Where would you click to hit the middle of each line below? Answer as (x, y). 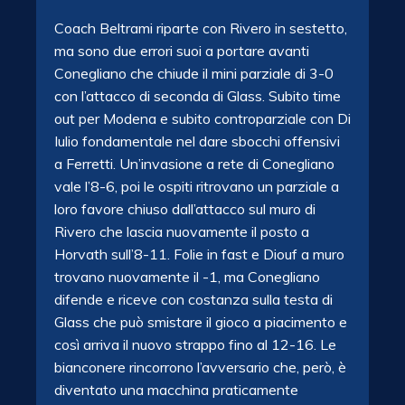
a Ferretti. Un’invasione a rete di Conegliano (194, 164)
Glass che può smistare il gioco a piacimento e (201, 322)
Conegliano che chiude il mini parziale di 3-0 (194, 73)
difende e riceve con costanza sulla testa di (193, 299)
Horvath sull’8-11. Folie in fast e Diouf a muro (199, 254)
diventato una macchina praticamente (176, 390)
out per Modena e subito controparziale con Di (202, 118)
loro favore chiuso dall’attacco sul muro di (185, 209)
